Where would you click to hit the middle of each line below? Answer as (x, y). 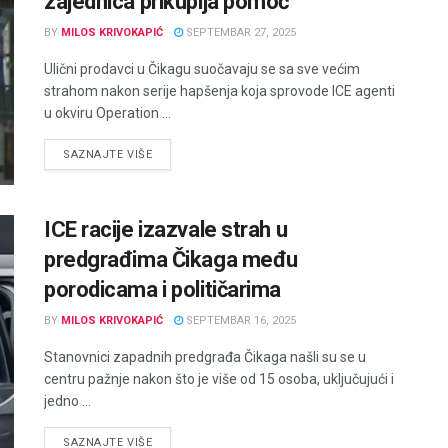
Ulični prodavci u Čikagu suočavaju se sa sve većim (202, 69)
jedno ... (67, 400)
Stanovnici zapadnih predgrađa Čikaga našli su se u (205, 356)
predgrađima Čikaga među (171, 259)
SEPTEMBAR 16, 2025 (239, 320)
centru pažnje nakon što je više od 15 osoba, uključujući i (219, 378)
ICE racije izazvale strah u (166, 229)
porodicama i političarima (162, 289)
